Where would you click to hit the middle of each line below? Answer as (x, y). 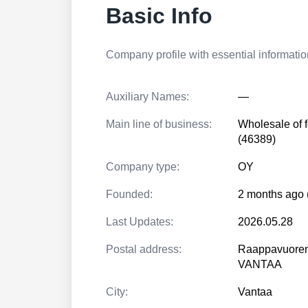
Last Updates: (140, 222)
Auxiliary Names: (147, 97)
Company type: (143, 167)
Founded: (129, 194)
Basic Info (159, 16)
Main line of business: (159, 124)
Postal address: (144, 249)
